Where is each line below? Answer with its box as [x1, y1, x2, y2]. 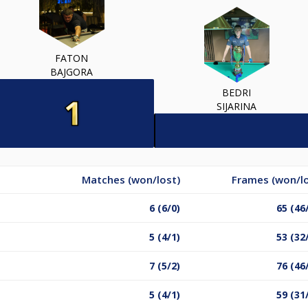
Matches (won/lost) [82, 172, 180, 186]
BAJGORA [50, 65, 93, 78]
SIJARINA [217, 99, 256, 113]
